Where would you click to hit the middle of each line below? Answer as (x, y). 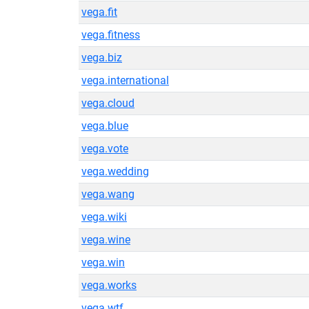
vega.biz (102, 58)
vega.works (109, 285)
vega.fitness (111, 35)
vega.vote (105, 149)
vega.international (125, 80)
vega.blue (105, 126)
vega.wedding (115, 171)
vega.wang (108, 194)
